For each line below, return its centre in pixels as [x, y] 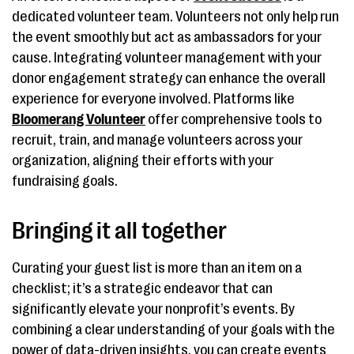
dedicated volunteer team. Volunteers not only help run [175, 17]
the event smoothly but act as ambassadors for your [167, 37]
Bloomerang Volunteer [79, 119]
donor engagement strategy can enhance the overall [169, 78]
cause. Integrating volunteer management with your [167, 58]
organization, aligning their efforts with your [143, 160]
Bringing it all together [119, 231]
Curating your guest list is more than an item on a [157, 268]
